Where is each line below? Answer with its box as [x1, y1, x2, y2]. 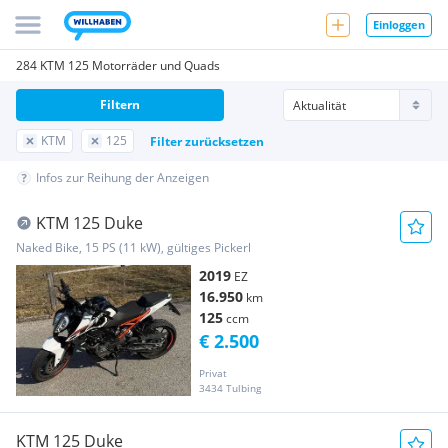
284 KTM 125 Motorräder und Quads [16, 57, 220, 74]
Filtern [100, 96, 140, 113]
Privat [199, 366, 227, 381]
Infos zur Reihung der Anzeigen [36, 169, 209, 186]
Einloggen [373, 16, 425, 32]
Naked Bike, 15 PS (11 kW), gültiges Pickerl [16, 239, 251, 256]
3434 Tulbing [199, 381, 261, 396]
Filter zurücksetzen [150, 132, 264, 150]
